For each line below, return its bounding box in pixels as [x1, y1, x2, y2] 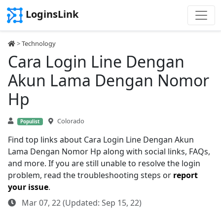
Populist [20, 118, 40, 125]
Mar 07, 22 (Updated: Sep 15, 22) [20, 197, 142, 208]
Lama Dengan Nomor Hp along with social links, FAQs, [8, 146, 210, 157]
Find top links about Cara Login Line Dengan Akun [8, 134, 194, 145]
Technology [22, 39, 56, 48]
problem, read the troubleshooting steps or [8, 170, 173, 181]
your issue [8, 182, 48, 192]
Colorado [57, 116, 84, 125]
